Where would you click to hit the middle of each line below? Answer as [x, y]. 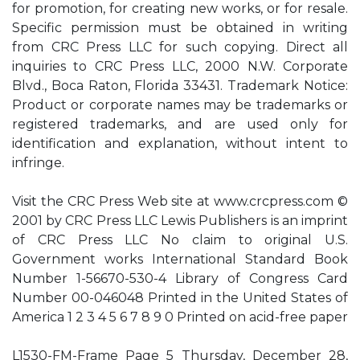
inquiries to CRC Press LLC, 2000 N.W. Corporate [180, 66]
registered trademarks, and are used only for [180, 124]
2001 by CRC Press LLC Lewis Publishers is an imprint [180, 221]
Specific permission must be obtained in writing [180, 28]
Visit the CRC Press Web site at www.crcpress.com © [180, 201]
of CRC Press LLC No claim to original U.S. [180, 240]
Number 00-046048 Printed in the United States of [180, 298]
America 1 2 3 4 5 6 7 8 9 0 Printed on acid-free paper [180, 317]
